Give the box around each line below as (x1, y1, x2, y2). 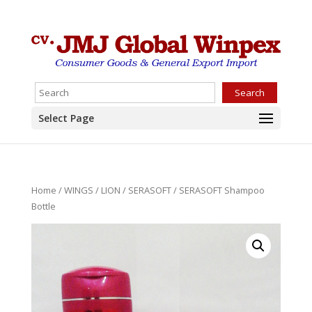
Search (234, 86, 265, 100)
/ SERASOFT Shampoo (171, 184, 265, 196)
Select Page (38, 111, 94, 125)
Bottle (31, 200, 56, 212)
